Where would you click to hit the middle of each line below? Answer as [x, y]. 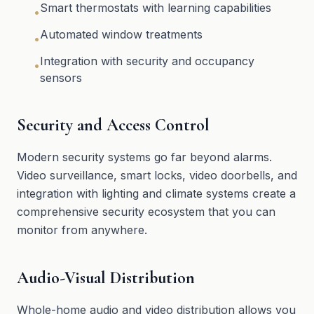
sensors [61, 78]
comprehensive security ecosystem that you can [146, 212]
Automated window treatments [121, 34]
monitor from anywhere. [82, 230]
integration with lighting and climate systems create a [156, 193]
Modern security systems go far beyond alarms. [144, 157]
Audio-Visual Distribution [106, 278]
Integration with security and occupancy [147, 61]
